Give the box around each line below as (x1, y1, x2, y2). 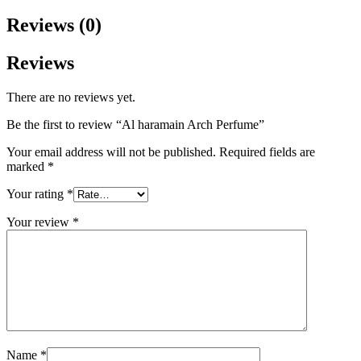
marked (6, 159, 48, 173)
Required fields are (219, 144, 315, 159)
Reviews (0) (6, 14, 102, 35)
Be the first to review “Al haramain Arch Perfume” (6, 117, 264, 131)
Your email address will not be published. (6, 144, 216, 159)
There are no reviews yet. (6, 89, 135, 104)
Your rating (6, 186, 67, 201)
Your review (6, 214, 73, 229)
